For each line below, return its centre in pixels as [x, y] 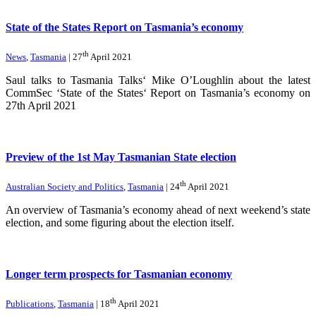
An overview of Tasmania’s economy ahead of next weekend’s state [158, 209]
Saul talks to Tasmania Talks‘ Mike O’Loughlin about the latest [158, 80]
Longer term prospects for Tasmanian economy [119, 274]
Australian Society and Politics [65, 186]
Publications [30, 303]
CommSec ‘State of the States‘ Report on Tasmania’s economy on [158, 93]
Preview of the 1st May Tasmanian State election [121, 157]
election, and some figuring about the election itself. [120, 222]
